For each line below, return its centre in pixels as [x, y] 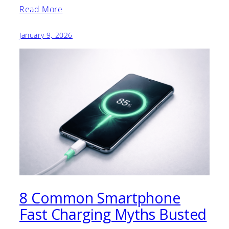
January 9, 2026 [46, 35]
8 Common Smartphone [100, 198]
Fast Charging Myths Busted [113, 214]
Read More [41, 9]
